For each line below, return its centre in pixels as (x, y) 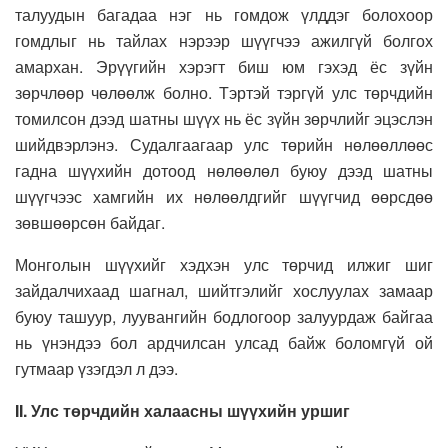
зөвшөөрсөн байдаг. (90, 222)
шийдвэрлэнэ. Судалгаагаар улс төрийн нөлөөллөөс (224, 144)
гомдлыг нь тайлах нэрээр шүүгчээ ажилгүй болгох (224, 40)
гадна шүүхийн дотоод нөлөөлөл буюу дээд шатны (224, 170)
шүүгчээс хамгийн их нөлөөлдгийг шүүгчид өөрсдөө (224, 196)
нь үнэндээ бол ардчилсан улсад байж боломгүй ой (224, 342)
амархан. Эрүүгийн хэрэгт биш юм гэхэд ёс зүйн (224, 66)
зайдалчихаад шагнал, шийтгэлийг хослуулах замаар (224, 290)
